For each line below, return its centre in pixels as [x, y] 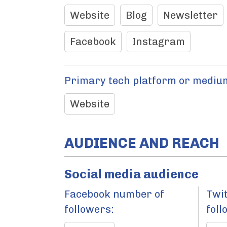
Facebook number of [114, 194]
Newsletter [191, 15]
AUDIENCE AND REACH [142, 143]
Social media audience [131, 174]
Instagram [159, 42]
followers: [89, 209]
